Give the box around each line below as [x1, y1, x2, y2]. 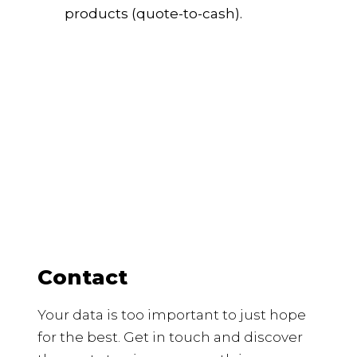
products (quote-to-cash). [64, 6, 242, 22]
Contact [37, 265, 127, 290]
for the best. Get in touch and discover [37, 329, 303, 345]
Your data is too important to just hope [37, 307, 306, 323]
